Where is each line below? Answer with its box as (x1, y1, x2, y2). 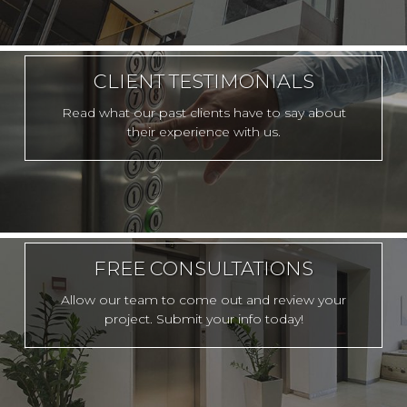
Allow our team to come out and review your (61, 291, 346, 308)
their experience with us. (126, 123, 281, 140)
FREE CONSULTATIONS (94, 256, 313, 280)
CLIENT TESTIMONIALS (93, 69, 314, 93)
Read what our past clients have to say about (61, 104, 346, 121)
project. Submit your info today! (104, 310, 303, 327)
